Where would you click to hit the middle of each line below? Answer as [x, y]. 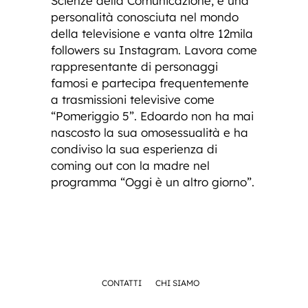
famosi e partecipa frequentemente [150, 82]
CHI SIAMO [177, 283]
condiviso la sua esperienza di [134, 148]
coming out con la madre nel [130, 165]
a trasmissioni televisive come [133, 99]
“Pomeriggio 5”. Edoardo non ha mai [152, 115]
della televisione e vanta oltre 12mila [152, 33]
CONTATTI [122, 283]
